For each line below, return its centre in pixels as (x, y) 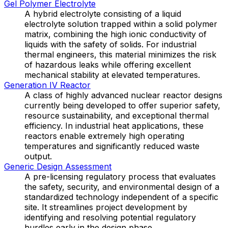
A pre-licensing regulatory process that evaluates (120, 176)
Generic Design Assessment (58, 166)
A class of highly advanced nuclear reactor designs (123, 95)
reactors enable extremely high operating (104, 136)
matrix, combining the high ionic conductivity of (116, 34)
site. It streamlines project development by (106, 207)
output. (38, 156)
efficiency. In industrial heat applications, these (114, 125)
